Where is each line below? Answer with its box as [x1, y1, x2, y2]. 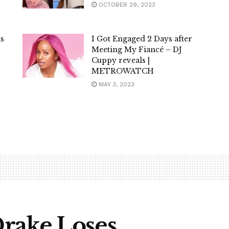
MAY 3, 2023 [97, 81, 134, 88]
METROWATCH [91, 66, 154, 76]
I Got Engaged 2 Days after [91, 34, 192, 44]
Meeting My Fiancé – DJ [91, 45, 182, 55]
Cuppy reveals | [91, 56, 150, 65]
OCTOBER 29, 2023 [97, 1, 155, 9]
